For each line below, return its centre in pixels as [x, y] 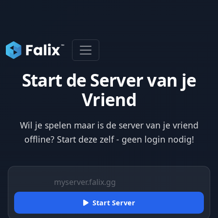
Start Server [114, 203]
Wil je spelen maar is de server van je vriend [109, 125]
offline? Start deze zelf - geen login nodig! [109, 139]
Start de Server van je [109, 80]
